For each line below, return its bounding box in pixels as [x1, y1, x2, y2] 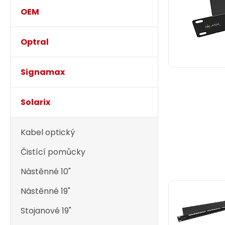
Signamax [21, 66, 65, 78]
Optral [21, 36, 49, 48]
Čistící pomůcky [21, 146, 85, 158]
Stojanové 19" [21, 205, 71, 216]
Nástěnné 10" [21, 166, 71, 177]
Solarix [21, 96, 50, 108]
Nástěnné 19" [21, 185, 70, 197]
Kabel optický [21, 127, 75, 138]
